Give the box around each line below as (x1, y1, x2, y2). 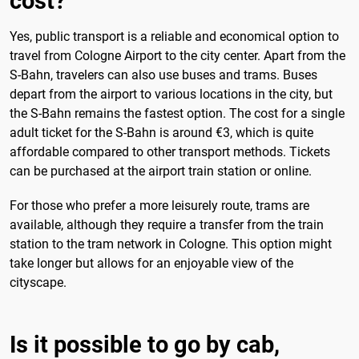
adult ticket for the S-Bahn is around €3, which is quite (10, 125, 313, 141)
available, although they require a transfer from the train (10, 217, 324, 233)
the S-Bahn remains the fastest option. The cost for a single (10, 106, 345, 122)
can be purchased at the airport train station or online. (10, 163, 312, 179)
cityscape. (10, 275, 67, 291)
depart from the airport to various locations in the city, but (10, 87, 333, 103)
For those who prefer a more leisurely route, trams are (10, 198, 309, 214)
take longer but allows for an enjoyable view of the (10, 256, 293, 272)
